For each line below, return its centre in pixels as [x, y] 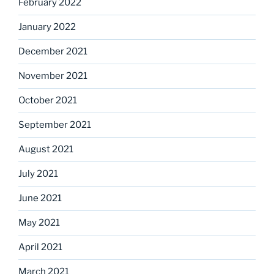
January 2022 [47, 27]
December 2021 [53, 52]
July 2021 [38, 174]
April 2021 [40, 247]
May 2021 [39, 223]
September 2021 [55, 125]
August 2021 [46, 150]
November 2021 [53, 76]
